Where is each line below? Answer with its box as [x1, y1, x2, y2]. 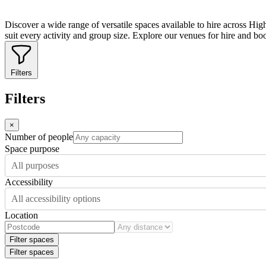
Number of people [5, 131, 73, 142]
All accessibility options [11, 193, 100, 204]
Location [5, 210, 38, 220]
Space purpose [5, 143, 59, 154]
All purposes [11, 160, 59, 170]
